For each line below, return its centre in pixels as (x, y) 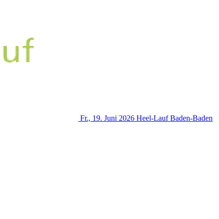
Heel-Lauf (152, 118)
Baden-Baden (191, 118)
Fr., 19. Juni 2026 (107, 118)
